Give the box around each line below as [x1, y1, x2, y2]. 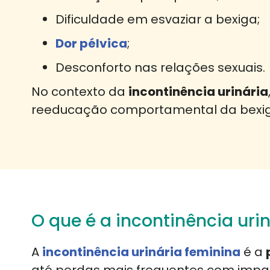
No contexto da [31, 83, 128, 100]
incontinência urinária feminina [42, 243, 240, 261]
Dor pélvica [55, 34, 127, 52]
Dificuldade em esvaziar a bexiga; [55, 10, 260, 28]
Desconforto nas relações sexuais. [55, 58, 265, 76]
